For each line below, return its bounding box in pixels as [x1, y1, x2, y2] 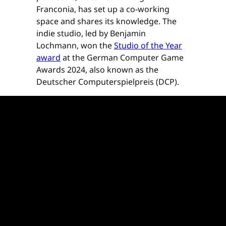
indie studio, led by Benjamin [36, 28, 146, 39]
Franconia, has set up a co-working [36, 4, 169, 15]
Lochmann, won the [36, 40, 114, 51]
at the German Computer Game [61, 52, 184, 64]
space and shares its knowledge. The [36, 16, 177, 27]
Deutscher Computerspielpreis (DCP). [36, 76, 179, 88]
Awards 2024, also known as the [36, 64, 158, 76]
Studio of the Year [114, 40, 182, 51]
